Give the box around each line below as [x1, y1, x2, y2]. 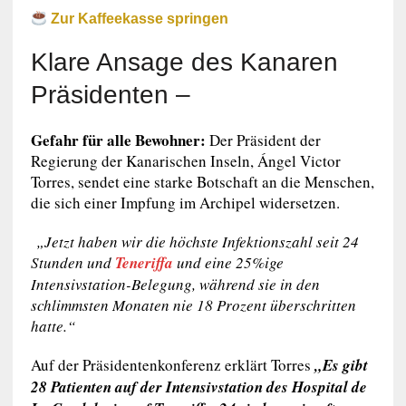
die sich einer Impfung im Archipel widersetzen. [30, 192, 340, 214]
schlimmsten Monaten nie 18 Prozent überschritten [30, 295, 356, 316]
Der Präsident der [205, 130, 321, 151]
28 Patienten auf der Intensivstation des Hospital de [30, 376, 367, 399]
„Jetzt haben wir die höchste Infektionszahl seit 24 [30, 231, 359, 253]
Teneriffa [114, 252, 173, 275]
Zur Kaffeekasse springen [47, 10, 228, 27]
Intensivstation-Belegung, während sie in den [30, 274, 320, 295]
